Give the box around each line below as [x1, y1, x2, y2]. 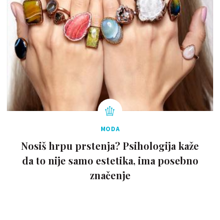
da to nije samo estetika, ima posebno [22, 154, 198, 167]
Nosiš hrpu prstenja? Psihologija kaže [21, 139, 199, 153]
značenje [89, 168, 131, 182]
